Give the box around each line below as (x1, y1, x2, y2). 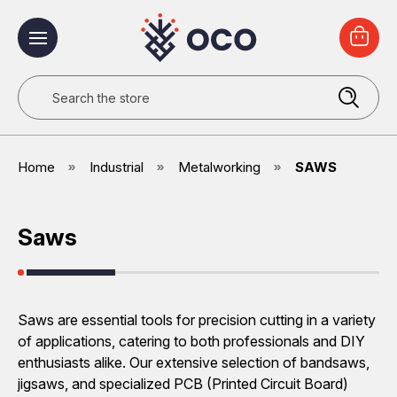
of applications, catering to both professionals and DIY (18, 332, 365, 350)
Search (18, 77, 64, 95)
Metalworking (178, 159, 261, 175)
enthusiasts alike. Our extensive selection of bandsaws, (18, 354, 370, 371)
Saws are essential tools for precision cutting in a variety (18, 311, 376, 329)
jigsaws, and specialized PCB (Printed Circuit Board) (18, 375, 348, 393)
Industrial (90, 159, 144, 175)
